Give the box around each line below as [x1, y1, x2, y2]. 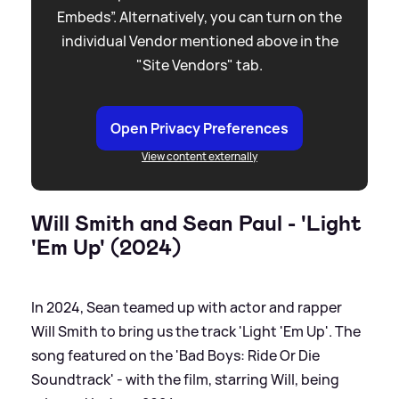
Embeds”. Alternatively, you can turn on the [57, 6, 342, 27]
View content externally [142, 148, 257, 164]
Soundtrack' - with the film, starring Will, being [31, 369, 339, 389]
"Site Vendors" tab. [136, 54, 263, 75]
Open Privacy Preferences [110, 118, 289, 138]
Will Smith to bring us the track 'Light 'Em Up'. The [31, 321, 361, 341]
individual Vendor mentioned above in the [61, 30, 338, 51]
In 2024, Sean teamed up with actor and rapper [31, 297, 342, 317]
